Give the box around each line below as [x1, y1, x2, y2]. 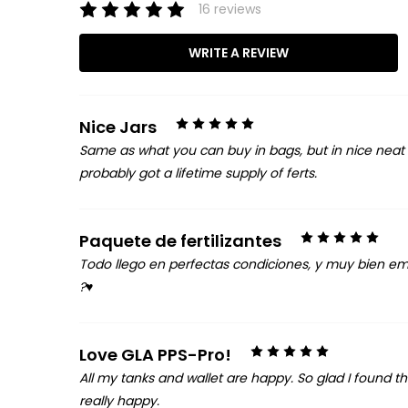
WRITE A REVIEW [188, 44, 289, 63]
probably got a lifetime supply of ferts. [78, 164, 317, 183]
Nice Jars [78, 116, 157, 139]
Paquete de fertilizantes [78, 229, 281, 253]
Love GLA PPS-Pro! [78, 343, 231, 367]
